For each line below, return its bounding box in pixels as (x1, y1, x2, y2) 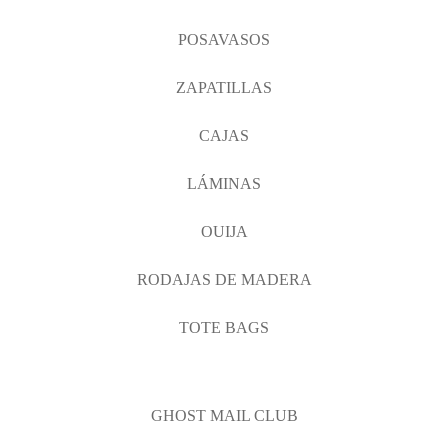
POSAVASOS (178, 31, 270, 48)
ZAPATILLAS (176, 79, 272, 96)
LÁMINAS (187, 175, 261, 192)
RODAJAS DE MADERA (136, 271, 312, 288)
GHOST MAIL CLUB (150, 407, 298, 424)
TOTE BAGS (179, 319, 269, 336)
